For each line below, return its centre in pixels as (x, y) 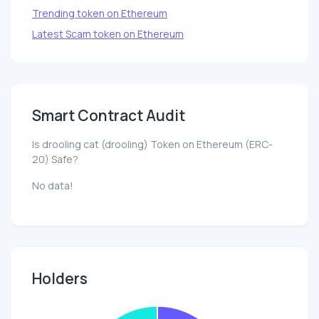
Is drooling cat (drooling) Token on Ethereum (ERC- (152, 145)
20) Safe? (55, 159)
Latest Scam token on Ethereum (108, 34)
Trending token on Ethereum (100, 14)
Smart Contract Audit (109, 116)
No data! (53, 186)
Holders (60, 279)
